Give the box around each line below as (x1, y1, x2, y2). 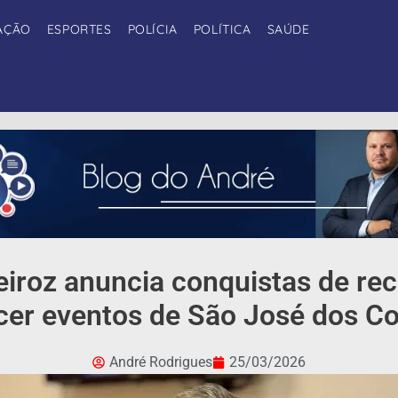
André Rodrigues (109, 354, 212, 371)
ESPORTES (46, 21, 112, 37)
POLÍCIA (127, 21, 178, 37)
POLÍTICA (193, 21, 251, 37)
